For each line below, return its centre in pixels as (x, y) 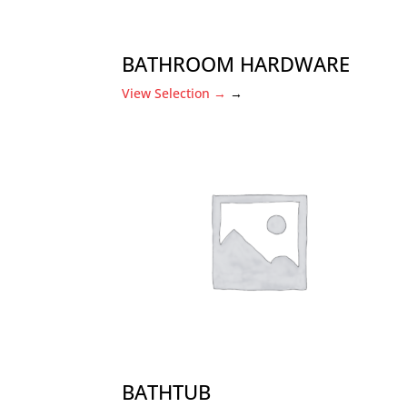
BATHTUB (167, 392)
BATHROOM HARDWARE (236, 64)
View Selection (168, 93)
